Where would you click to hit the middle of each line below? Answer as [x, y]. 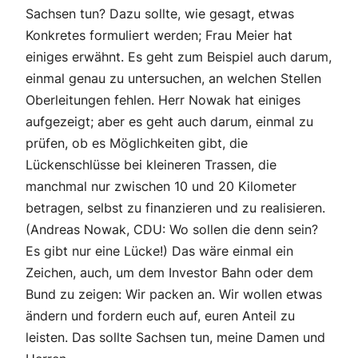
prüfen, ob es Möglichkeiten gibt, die [137, 143]
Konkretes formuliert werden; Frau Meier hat [159, 36]
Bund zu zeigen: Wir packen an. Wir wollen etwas [174, 294]
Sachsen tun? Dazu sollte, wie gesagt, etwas [160, 14]
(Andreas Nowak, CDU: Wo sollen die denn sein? [172, 230]
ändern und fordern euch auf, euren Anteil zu [160, 316]
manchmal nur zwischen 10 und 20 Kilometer [161, 187]
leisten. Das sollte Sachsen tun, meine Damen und [175, 338]
